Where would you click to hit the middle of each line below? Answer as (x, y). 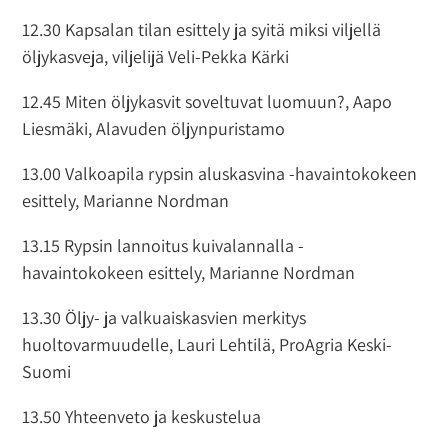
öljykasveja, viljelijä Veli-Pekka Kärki (156, 56)
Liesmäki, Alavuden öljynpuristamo (154, 128)
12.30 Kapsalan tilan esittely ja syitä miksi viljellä (202, 29)
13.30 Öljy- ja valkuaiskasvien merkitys (164, 317)
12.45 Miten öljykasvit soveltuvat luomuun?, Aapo (207, 101)
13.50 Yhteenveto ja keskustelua (142, 416)
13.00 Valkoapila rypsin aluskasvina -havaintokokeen (220, 173)
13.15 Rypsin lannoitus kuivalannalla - (163, 245)
